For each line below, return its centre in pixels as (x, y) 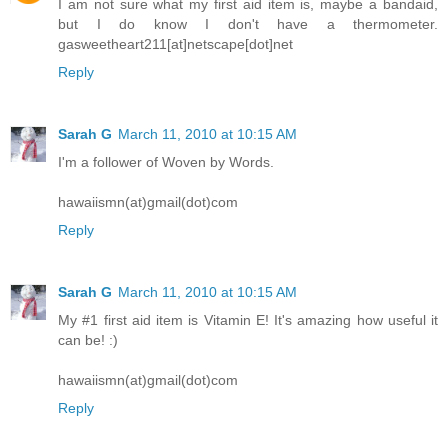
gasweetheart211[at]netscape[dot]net (175, 43)
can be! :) (88, 339)
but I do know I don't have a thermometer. (248, 23)
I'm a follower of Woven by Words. (166, 161)
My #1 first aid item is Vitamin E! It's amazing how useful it (248, 319)
